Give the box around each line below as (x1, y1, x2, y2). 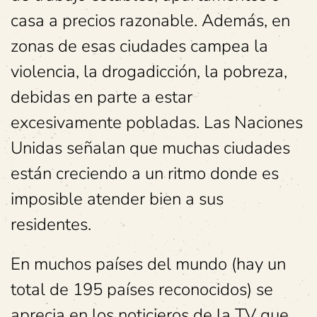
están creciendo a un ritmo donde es (11, 162, 279, 185)
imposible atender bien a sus (11, 188, 224, 210)
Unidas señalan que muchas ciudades (11, 137, 290, 159)
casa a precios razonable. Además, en (11, 9, 290, 32)
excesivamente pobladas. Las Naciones (11, 111, 303, 134)
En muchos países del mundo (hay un (11, 253, 286, 275)
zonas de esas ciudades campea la (11, 35, 268, 57)
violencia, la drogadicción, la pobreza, (11, 60, 287, 83)
